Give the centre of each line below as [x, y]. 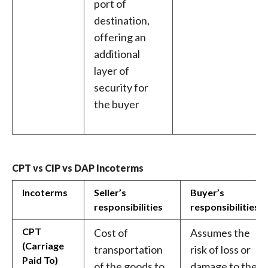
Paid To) [40, 260]
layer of [112, 71]
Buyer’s [207, 193]
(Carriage [43, 246]
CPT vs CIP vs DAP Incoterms [78, 168]
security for [121, 88]
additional [117, 54]
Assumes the [220, 233]
